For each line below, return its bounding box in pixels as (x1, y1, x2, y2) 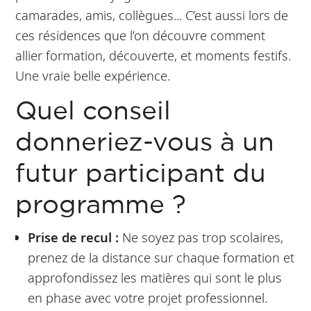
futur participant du (15, 162, 267, 186)
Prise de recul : (27, 228, 119, 246)
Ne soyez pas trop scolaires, (118, 228, 283, 246)
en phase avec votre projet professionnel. (27, 288, 267, 306)
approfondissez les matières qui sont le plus (27, 268, 282, 286)
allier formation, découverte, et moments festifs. (15, 46, 292, 64)
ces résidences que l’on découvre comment (15, 26, 266, 44)
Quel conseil (15, 100, 171, 124)
